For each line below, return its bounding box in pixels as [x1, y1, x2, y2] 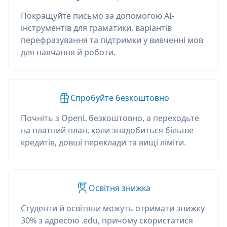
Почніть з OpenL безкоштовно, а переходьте [21, 112, 199, 124]
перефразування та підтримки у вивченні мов [21, 34, 203, 46]
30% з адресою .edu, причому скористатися [21, 215, 193, 226]
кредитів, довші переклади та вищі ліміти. [21, 137, 186, 148]
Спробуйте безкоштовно [70, 92, 169, 103]
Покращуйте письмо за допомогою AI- [21, 10, 174, 21]
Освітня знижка [89, 182, 150, 194]
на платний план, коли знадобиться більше [21, 125, 194, 136]
